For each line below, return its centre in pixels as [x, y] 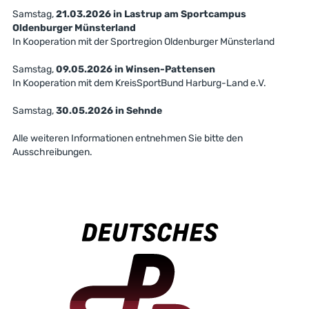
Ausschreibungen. [52, 152]
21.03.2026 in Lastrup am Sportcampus [151, 14]
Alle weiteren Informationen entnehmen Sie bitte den [127, 138]
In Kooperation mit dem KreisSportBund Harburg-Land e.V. [139, 83]
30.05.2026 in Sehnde [108, 111]
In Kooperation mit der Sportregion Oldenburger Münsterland [143, 42]
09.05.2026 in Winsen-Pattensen [135, 69]
